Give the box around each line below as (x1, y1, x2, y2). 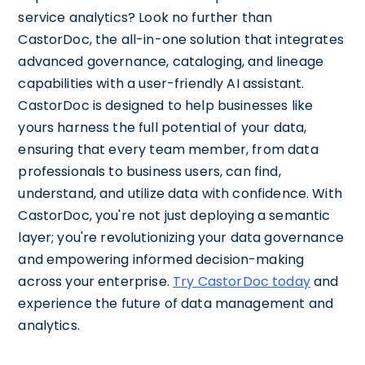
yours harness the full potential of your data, (18, 117, 307, 137)
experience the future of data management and (18, 293, 333, 313)
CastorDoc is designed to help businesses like (18, 95, 314, 115)
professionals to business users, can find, (18, 161, 281, 181)
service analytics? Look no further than (18, 7, 273, 27)
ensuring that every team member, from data (18, 139, 319, 159)
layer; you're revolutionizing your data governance (18, 227, 344, 247)
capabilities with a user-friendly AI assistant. (18, 73, 305, 93)
